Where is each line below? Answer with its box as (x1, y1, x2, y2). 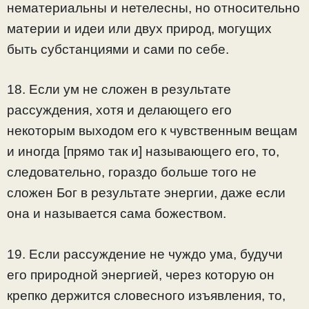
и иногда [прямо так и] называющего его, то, (7, 144, 279, 159)
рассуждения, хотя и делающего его (7, 103, 232, 118)
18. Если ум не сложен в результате (7, 82, 231, 97)
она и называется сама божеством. (7, 206, 226, 221)
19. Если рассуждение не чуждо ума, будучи (7, 246, 283, 261)
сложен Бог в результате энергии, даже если (7, 186, 286, 201)
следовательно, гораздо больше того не (7, 165, 257, 180)
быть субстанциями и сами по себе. (7, 41, 229, 57)
